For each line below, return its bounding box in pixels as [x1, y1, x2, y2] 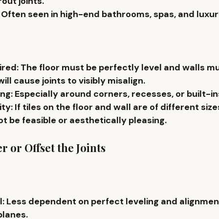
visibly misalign [79, 75, 143, 87]
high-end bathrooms [60, 8, 150, 21]
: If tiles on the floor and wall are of [11, 101, 160, 113]
